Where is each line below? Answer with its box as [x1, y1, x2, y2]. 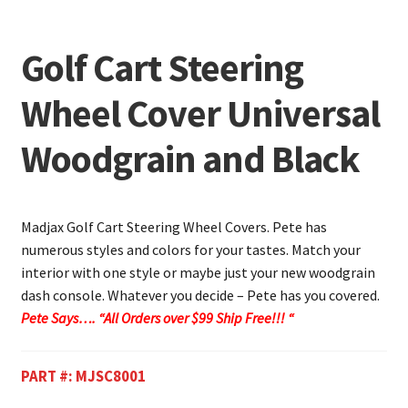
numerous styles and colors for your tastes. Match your [20, 240, 361, 260]
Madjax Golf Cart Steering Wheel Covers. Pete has [20, 218, 327, 237]
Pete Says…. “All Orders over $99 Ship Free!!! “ [20, 309, 294, 328]
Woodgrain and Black [20, 135, 360, 183]
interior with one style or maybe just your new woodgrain [20, 263, 375, 282]
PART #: [20, 365, 76, 386]
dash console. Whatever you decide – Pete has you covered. [20, 286, 380, 305]
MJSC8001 [75, 365, 146, 386]
